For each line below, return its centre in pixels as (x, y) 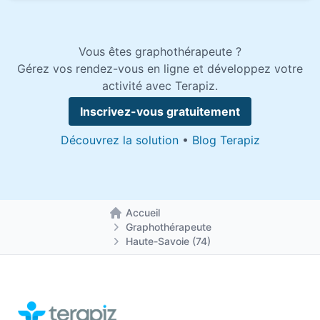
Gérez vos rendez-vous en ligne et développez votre (160, 69)
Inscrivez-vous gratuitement (160, 111)
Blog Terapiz (226, 140)
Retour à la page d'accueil (178, 220)
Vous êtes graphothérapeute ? (160, 51)
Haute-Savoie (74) (168, 241)
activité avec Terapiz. (160, 86)
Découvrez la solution (119, 140)
